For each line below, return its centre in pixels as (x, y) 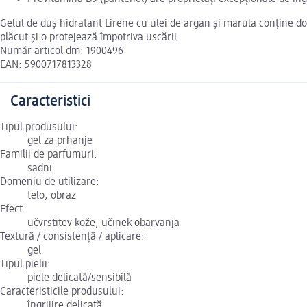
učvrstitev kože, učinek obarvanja (103, 224)
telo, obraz (52, 196)
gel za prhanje (60, 142)
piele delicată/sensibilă (79, 279)
